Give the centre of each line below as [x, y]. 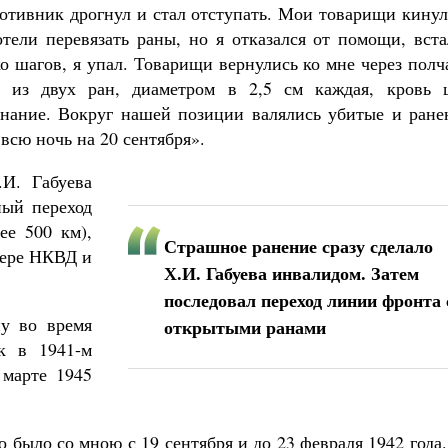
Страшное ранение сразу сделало [298, 246]
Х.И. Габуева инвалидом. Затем [291, 273]
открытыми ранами [245, 327]
